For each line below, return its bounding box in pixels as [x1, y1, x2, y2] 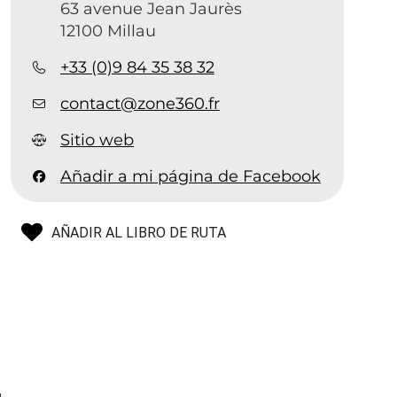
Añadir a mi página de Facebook [60, 167, 322, 186]
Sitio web [60, 130, 135, 150]
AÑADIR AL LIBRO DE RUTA [51, 224, 227, 241]
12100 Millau [60, 21, 157, 41]
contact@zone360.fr [60, 94, 221, 113]
